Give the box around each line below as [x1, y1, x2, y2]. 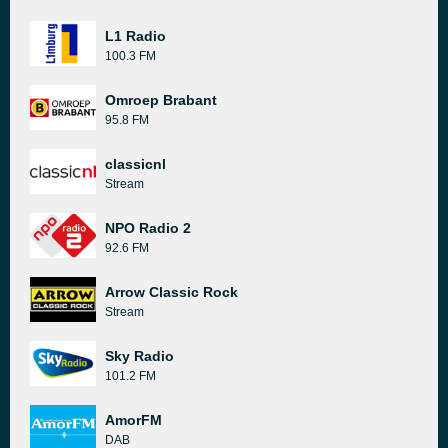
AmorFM [105, 412, 162, 428]
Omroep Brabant [105, 92, 217, 108]
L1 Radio [105, 28, 166, 44]
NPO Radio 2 [105, 220, 191, 236]
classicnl [105, 156, 166, 172]
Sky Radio [105, 348, 174, 364]
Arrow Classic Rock [105, 284, 238, 300]
